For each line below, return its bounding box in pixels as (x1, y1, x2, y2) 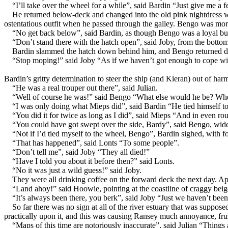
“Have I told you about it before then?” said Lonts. (12, 156, 175, 165)
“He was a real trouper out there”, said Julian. (12, 83, 158, 92)
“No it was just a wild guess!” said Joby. (12, 165, 141, 175)
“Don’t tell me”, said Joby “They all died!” (12, 147, 150, 156)
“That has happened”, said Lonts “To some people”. (12, 138, 179, 147)
